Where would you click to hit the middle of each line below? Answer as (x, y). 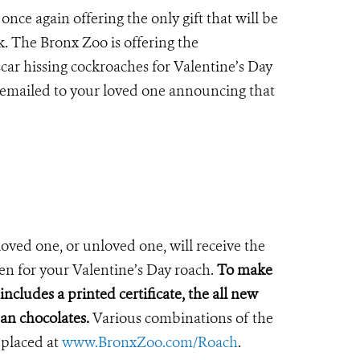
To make (244, 270)
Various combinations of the (182, 318)
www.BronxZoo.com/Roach (149, 342)
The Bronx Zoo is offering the (104, 43)
